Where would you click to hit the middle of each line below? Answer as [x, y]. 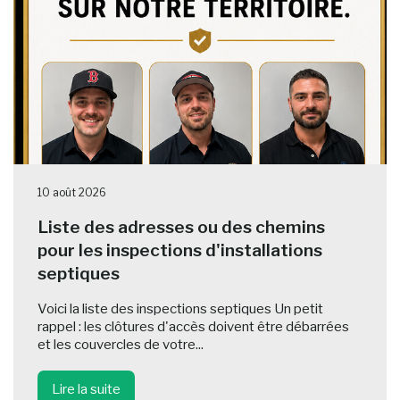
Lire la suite [86, 389]
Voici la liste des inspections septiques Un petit [180, 309]
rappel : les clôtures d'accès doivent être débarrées [193, 327]
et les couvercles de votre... [120, 345]
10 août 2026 [71, 193]
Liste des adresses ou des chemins [181, 227]
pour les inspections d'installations [179, 250]
